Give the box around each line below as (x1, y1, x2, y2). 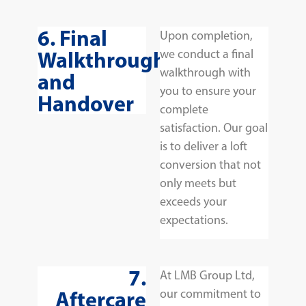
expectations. (160, 212, 228, 227)
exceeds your (160, 193, 227, 209)
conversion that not (160, 156, 261, 172)
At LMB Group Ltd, (160, 267, 255, 283)
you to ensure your (160, 83, 256, 98)
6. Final (38, 23, 107, 51)
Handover (38, 89, 134, 117)
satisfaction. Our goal (160, 120, 268, 135)
